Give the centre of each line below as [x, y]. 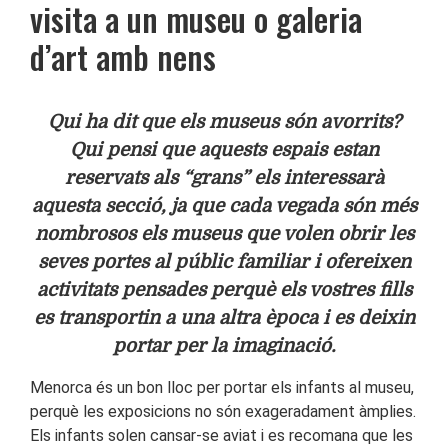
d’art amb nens [123, 56]
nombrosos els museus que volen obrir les [224, 233]
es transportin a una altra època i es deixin [224, 317]
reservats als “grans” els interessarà [224, 177]
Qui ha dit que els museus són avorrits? [224, 121]
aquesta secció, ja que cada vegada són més [224, 205]
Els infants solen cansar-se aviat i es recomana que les [221, 435]
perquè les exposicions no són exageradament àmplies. [223, 411]
